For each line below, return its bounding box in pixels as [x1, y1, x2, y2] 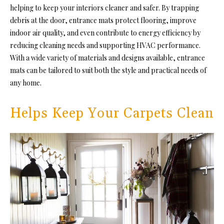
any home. [10, 77, 41, 87]
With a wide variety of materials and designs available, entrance [10, 52, 205, 62]
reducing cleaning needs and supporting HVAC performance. [10, 40, 200, 50]
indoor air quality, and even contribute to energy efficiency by [10, 27, 200, 37]
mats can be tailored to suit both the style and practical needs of [10, 65, 206, 75]
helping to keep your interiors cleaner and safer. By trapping [10, 2, 199, 12]
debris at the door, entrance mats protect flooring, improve [10, 15, 196, 25]
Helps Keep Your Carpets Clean [10, 104, 213, 122]
